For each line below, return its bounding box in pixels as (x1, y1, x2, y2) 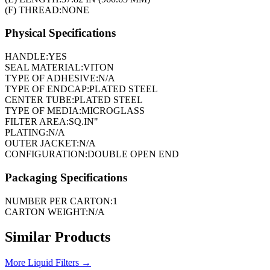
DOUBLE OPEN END (87, 149, 179, 160)
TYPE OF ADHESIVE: (5, 73, 98, 84)
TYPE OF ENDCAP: (5, 84, 89, 95)
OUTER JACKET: (5, 138, 79, 149)
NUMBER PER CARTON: (5, 195, 113, 206)
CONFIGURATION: (5, 149, 87, 160)
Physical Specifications (5, 27, 116, 40)
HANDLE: (5, 51, 48, 62)
